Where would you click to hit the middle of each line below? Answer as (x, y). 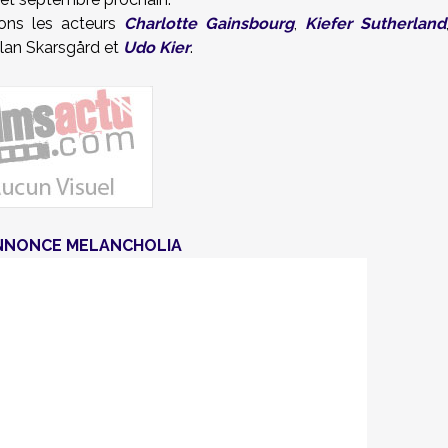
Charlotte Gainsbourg (209, 23)
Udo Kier (156, 47)
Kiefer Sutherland (375, 23)
